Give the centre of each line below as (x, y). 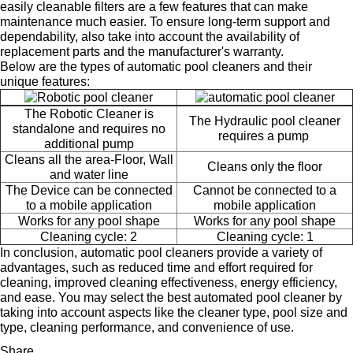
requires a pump (265, 136)
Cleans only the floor (265, 167)
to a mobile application (89, 205)
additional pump (89, 144)
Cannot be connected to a (265, 190)
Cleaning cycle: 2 (89, 237)
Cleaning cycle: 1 (265, 237)
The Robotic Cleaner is (89, 114)
